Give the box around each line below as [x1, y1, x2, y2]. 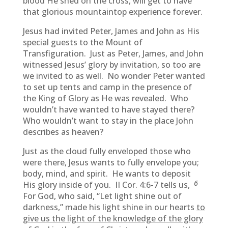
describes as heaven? [22, 126, 103, 137]
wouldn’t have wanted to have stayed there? [22, 104, 196, 115]
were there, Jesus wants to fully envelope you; [22, 157, 199, 168]
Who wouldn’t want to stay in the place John [22, 115, 193, 126]
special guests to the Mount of [22, 37, 142, 48]
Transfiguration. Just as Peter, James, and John [22, 48, 204, 59]
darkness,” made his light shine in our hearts [22, 202, 196, 213]
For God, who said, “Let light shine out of [22, 190, 182, 202]
